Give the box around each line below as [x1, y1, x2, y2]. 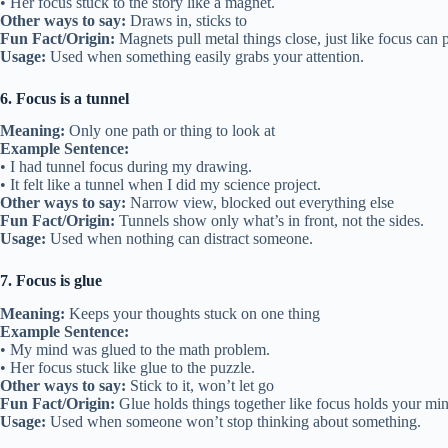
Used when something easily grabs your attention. [46, 47, 364, 65]
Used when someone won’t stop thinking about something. [46, 413, 421, 431]
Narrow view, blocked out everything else [126, 194, 394, 212]
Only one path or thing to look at [65, 122, 275, 140]
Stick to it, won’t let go [126, 377, 274, 395]
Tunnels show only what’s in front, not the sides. [115, 212, 424, 230]
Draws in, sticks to [126, 11, 247, 29]
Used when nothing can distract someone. [46, 230, 313, 248]
